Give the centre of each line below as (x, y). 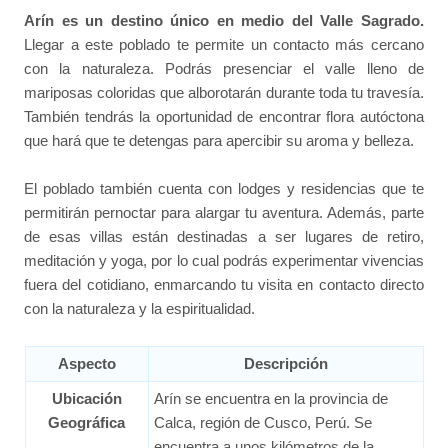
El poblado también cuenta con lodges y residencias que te (224, 189)
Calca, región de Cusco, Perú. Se (262, 422)
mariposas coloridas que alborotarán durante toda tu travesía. (224, 93)
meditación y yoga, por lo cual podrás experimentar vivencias (224, 261)
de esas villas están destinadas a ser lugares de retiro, (224, 237)
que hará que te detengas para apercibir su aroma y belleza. (219, 141)
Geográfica (86, 422)
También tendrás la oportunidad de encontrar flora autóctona (224, 117)
